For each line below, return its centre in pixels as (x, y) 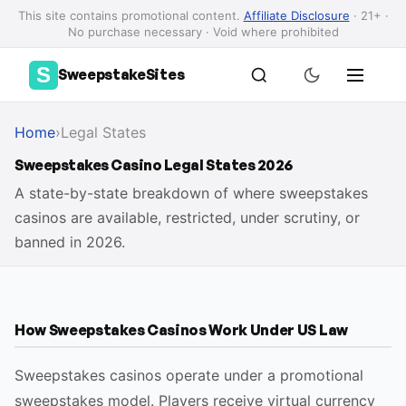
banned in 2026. (70, 242)
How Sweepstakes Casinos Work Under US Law (181, 330)
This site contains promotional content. (130, 15)
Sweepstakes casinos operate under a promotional (189, 375)
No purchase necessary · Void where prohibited (203, 32)
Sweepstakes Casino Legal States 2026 (154, 165)
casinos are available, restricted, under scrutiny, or (187, 217)
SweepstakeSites (121, 74)
